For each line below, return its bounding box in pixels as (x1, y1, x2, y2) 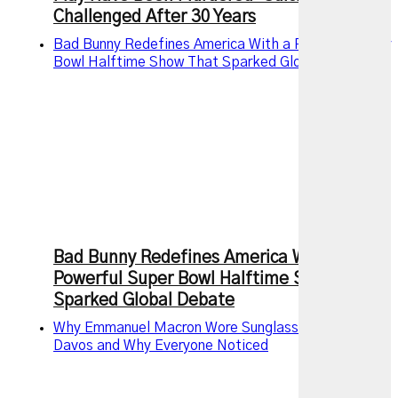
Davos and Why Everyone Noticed (53, 338, 268, 353)
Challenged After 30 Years (53, 8, 256, 26)
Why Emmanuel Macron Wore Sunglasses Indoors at (53, 320, 382, 335)
